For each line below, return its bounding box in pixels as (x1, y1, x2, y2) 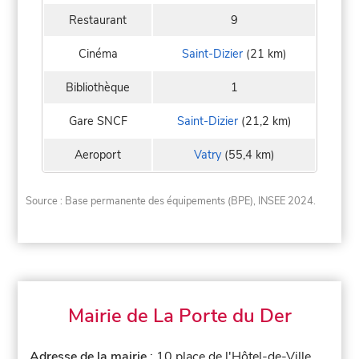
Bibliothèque (66, 79, 130, 96)
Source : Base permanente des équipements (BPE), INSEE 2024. (26, 194, 317, 209)
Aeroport (75, 147, 121, 163)
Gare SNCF (68, 113, 127, 130)
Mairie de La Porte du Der (67, 302, 292, 329)
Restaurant (69, 12, 127, 29)
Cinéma (78, 46, 118, 63)
